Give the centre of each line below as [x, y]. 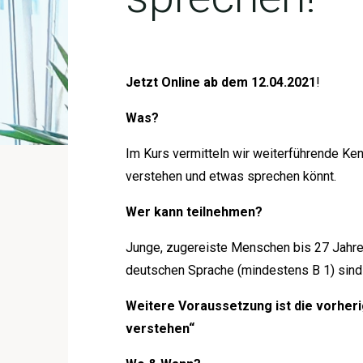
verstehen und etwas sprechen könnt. [231, 177]
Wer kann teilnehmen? [194, 212]
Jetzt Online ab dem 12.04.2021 [221, 83]
